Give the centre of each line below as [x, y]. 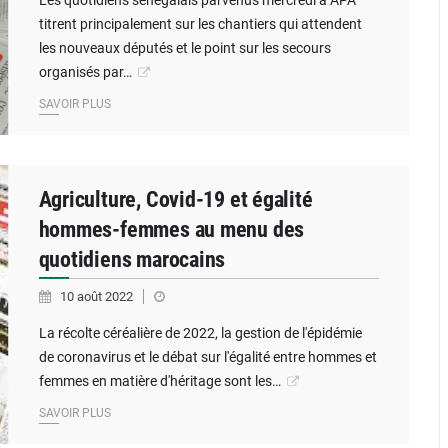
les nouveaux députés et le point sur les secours [184, 48]
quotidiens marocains [132, 259]
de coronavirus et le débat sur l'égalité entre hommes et [207, 357]
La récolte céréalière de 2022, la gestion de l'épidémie [200, 333]
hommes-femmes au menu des [171, 229]
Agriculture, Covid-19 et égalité [175, 199]
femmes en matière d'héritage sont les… [159, 381]
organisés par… [85, 72]
